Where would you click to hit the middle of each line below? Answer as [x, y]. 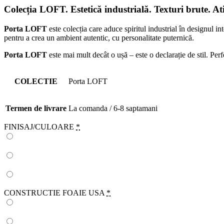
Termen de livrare [36, 108]
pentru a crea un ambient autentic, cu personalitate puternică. [99, 38]
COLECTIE [36, 81]
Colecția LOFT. [37, 9]
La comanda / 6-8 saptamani [113, 108]
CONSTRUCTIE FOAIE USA [54, 193]
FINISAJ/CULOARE [39, 127]
